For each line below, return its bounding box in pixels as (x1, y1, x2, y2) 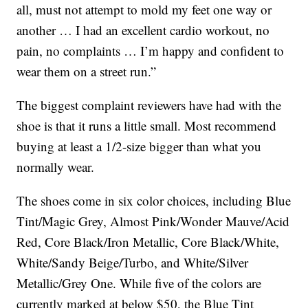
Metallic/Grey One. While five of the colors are (16, 274, 262, 292)
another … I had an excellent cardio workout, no (16, 21, 270, 39)
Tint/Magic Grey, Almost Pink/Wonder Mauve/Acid (16, 212, 290, 230)
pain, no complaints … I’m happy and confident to (16, 42, 285, 60)
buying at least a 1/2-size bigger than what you (16, 137, 262, 155)
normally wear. (16, 158, 95, 176)
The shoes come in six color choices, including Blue (16, 192, 291, 210)
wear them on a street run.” (16, 63, 157, 80)
